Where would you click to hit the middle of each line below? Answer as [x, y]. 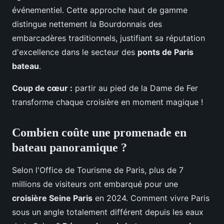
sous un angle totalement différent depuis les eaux [108, 212]
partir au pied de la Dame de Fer [135, 88]
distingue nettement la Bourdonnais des [87, 24]
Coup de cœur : [42, 88]
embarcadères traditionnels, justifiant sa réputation [108, 38]
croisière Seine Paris [52, 198]
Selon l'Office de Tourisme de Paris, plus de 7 [98, 170]
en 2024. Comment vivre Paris [151, 198]
